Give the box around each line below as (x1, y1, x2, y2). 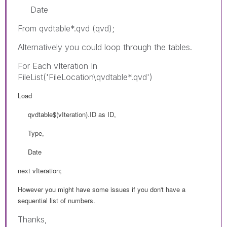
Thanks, (18, 214, 47, 224)
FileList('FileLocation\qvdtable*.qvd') (18, 71, 153, 82)
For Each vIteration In (18, 60, 97, 71)
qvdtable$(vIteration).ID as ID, (18, 109, 116, 119)
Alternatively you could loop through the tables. (18, 42, 192, 52)
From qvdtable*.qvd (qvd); (18, 23, 115, 33)
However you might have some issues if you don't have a (18, 184, 185, 194)
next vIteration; (18, 165, 62, 175)
